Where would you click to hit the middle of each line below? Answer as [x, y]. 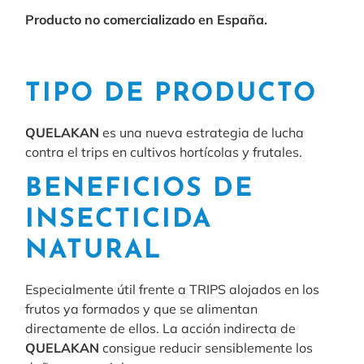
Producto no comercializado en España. [147, 20]
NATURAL [94, 251]
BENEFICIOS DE [140, 189]
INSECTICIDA [119, 220]
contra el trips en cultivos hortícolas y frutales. [164, 152]
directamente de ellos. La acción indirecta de [161, 328]
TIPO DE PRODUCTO [171, 95]
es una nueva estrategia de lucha [202, 133]
